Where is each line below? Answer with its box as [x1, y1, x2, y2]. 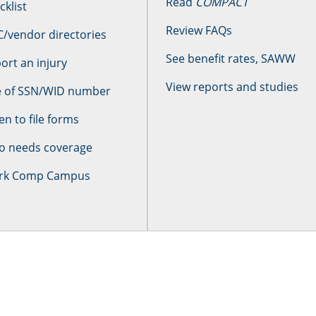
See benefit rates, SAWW [165, 51, 296, 66]
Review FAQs [165, 23, 232, 38]
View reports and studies [165, 79, 298, 95]
